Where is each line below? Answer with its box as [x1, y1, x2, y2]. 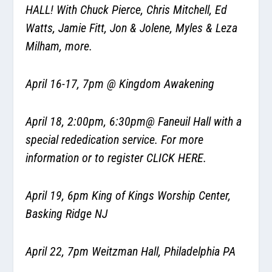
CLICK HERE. [146, 150, 207, 165]
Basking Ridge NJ [25, 206, 108, 221]
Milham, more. [25, 38, 96, 53]
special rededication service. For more [25, 132, 204, 147]
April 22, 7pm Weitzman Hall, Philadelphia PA [25, 243, 236, 259]
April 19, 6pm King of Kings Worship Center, [25, 188, 231, 203]
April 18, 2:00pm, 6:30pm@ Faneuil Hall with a [25, 114, 242, 129]
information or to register [25, 150, 147, 165]
